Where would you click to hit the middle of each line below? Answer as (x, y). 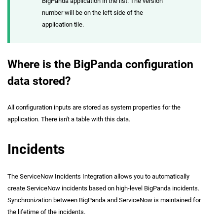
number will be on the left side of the (92, 12)
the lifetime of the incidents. (46, 212)
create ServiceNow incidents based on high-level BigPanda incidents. (103, 188)
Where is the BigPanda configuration (100, 65)
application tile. (63, 24)
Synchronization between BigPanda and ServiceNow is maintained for (104, 200)
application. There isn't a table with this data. (69, 119)
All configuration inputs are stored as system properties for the (94, 108)
